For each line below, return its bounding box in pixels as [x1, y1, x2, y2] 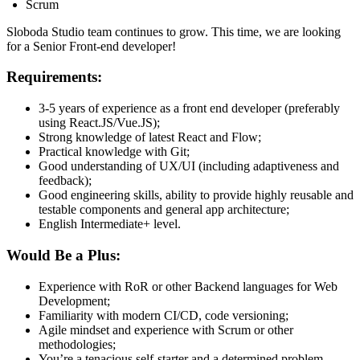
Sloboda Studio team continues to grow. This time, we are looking [6, 24, 341, 39]
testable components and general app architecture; [39, 202, 289, 217]
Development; [39, 293, 110, 308]
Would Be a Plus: [6, 246, 121, 264]
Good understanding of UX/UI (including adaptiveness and [39, 159, 339, 174]
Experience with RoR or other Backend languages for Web [39, 279, 337, 293]
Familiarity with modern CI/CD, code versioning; [39, 308, 288, 322]
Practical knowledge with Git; [39, 145, 190, 159]
